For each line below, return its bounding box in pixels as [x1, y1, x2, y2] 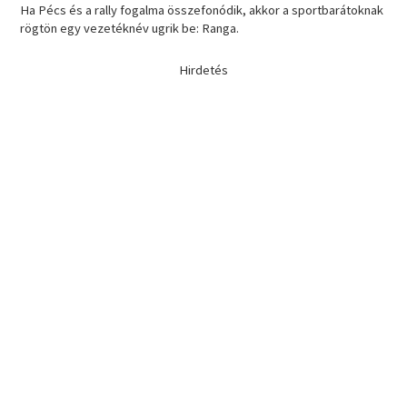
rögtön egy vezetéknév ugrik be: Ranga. [20, 20, 240, 37]
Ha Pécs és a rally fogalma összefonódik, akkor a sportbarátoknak [20, 2, 384, 19]
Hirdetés [179, 62, 228, 79]
